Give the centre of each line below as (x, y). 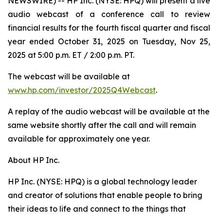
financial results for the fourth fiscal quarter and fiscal (109, 28)
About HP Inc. (34, 160)
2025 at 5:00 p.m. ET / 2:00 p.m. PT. (71, 55)
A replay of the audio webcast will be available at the (109, 111)
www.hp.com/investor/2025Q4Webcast (82, 90)
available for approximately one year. (79, 139)
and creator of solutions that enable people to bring (105, 195)
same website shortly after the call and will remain (102, 125)
